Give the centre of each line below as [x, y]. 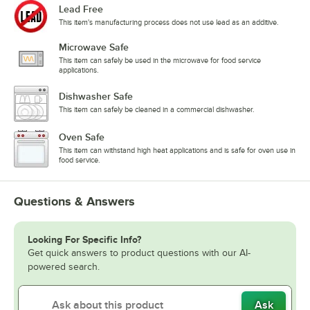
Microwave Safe [94, 47]
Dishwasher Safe [96, 96]
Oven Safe [82, 137]
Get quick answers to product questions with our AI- [139, 253]
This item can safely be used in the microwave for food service [160, 60]
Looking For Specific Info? [84, 239]
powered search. [64, 266]
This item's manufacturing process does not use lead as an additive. [169, 22]
